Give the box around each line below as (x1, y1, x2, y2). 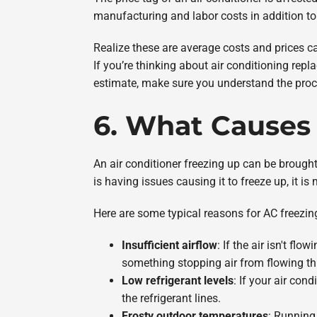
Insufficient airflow (121, 238, 217, 253)
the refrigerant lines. (121, 292, 221, 306)
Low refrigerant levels (121, 274, 234, 288)
